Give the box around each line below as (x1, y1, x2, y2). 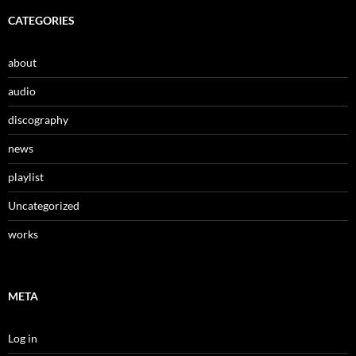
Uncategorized (8, 198, 79, 212)
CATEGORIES (8, 13, 75, 27)
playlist (8, 169, 44, 184)
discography (8, 112, 68, 126)
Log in (8, 331, 37, 345)
